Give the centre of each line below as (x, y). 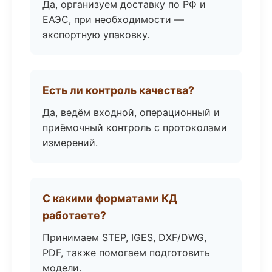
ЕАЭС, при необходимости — (113, 19)
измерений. (70, 143)
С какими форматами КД (110, 198)
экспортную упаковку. (96, 35)
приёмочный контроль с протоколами (135, 127)
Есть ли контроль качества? (118, 90)
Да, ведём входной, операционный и (131, 112)
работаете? (74, 215)
